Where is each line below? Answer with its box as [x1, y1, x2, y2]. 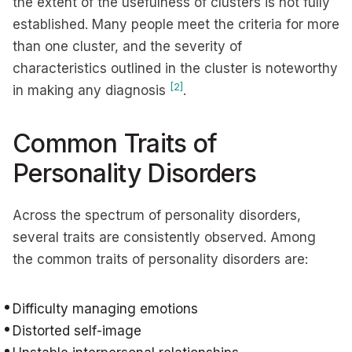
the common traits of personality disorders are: [13, 251, 308, 267]
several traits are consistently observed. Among [13, 229, 316, 245]
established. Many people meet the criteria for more [13, 16, 339, 32]
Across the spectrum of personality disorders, [13, 207, 301, 223]
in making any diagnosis [13, 82, 170, 98]
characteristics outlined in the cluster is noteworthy [13, 60, 338, 76]
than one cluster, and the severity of [13, 38, 242, 54]
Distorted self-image [13, 323, 145, 339]
